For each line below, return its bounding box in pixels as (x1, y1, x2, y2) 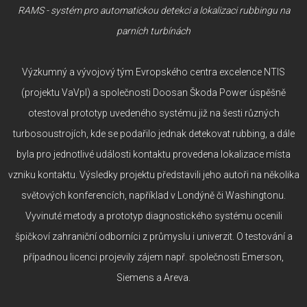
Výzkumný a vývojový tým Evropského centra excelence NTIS (22, 66, 285, 77)
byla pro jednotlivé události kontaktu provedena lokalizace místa (16, 148, 291, 160)
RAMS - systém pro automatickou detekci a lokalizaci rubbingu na (17, 4, 290, 16)
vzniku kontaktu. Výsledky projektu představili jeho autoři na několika (8, 169, 299, 180)
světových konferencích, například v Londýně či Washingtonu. (21, 189, 286, 201)
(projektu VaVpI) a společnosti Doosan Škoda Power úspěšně (21, 86, 286, 98)
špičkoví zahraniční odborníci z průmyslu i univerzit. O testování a (14, 230, 293, 242)
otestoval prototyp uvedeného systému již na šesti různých (27, 107, 280, 119)
